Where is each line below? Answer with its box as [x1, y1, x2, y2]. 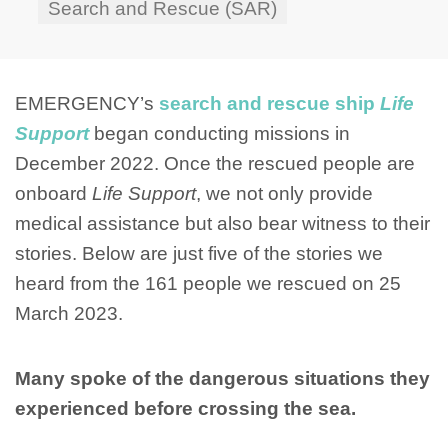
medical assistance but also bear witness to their [15, 213, 430, 235]
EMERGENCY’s [15, 93, 159, 115]
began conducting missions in [94, 123, 350, 145]
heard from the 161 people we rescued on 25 [15, 273, 401, 295]
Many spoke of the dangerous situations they [15, 367, 430, 389]
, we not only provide [196, 183, 373, 205]
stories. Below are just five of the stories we [15, 243, 383, 265]
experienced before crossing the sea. [15, 397, 366, 419]
